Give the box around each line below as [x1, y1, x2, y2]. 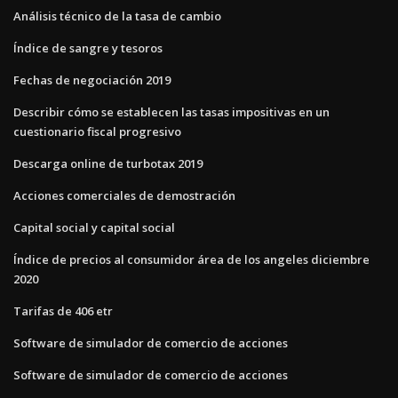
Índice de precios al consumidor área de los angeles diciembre [13, 251, 370, 267]
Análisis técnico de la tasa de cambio [13, 7, 221, 24]
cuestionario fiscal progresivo [13, 123, 181, 139]
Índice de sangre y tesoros [13, 39, 163, 56]
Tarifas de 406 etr [13, 302, 113, 319]
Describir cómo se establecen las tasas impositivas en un [13, 103, 330, 120]
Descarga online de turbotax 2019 [13, 155, 203, 171]
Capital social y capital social [13, 219, 175, 235]
